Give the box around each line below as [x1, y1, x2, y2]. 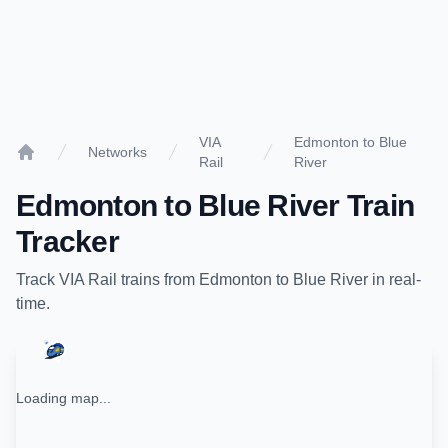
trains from [117, 271, 199, 288]
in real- [368, 271, 421, 288]
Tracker [16, 225, 119, 258]
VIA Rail [59, 271, 117, 288]
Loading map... [16, 390, 111, 406]
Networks [88, 144, 147, 160]
